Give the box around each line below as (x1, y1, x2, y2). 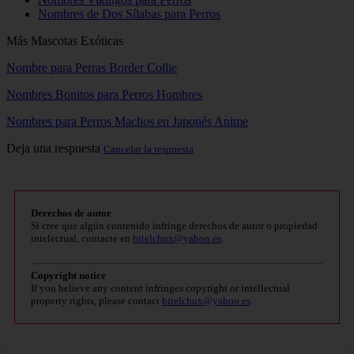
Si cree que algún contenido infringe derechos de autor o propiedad (31, 220, 318, 232)
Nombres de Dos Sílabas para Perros (38, 7, 220, 21)
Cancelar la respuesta (104, 143, 194, 156)
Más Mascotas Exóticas (6, 34, 123, 48)
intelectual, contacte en (31, 232, 133, 245)
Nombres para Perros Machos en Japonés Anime (6, 115, 248, 129)
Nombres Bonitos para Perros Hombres (6, 88, 202, 102)
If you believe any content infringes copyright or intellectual (31, 282, 290, 295)
